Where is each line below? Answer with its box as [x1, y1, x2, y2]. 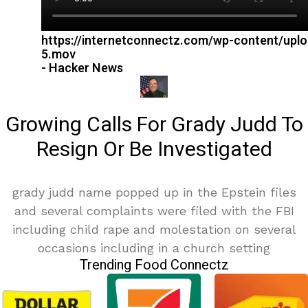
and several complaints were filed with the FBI [14, 203, 294, 219]
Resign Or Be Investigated [36, 135, 272, 166]
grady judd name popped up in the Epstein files [12, 185, 296, 200]
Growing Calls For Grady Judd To [5, 110, 303, 141]
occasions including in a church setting [38, 241, 270, 256]
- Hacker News [41, 59, 123, 78]
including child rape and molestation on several [12, 222, 296, 237]
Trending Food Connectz [79, 255, 229, 276]
